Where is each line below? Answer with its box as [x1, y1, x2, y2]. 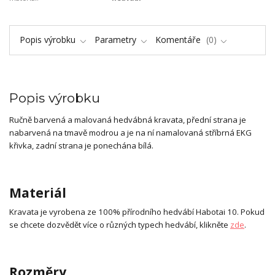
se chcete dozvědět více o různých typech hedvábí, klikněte [9, 219, 230, 231]
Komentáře [155, 34, 204, 45]
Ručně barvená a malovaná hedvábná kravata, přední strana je [9, 114, 246, 125]
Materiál [9, 184, 66, 201]
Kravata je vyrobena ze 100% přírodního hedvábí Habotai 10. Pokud [9, 206, 265, 218]
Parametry [95, 34, 136, 45]
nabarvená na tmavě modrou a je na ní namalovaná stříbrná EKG [9, 127, 252, 138]
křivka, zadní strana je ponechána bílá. [9, 140, 153, 151]
